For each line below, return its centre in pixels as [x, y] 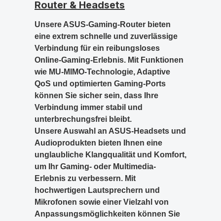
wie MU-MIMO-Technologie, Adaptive [102, 72]
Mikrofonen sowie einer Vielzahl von [102, 202]
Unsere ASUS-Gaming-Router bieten [103, 24]
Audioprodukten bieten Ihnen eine [98, 143]
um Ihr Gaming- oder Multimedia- [95, 166]
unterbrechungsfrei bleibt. [83, 119]
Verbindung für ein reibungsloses [97, 48]
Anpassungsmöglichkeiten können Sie [107, 214]
